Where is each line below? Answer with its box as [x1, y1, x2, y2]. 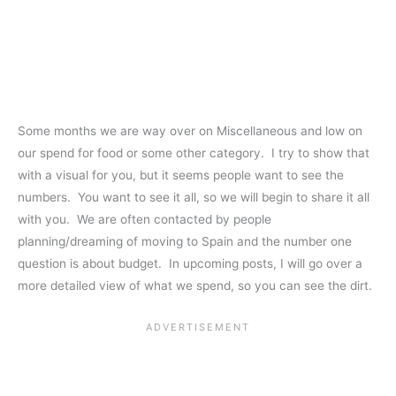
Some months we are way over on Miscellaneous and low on [18, 124, 362, 139]
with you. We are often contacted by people [18, 212, 271, 227]
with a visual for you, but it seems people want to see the [18, 168, 344, 183]
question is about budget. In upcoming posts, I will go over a [18, 256, 362, 271]
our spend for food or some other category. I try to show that [18, 146, 369, 161]
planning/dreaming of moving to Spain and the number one [18, 234, 352, 249]
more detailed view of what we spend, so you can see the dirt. [18, 278, 372, 293]
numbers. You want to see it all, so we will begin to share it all [18, 190, 369, 205]
